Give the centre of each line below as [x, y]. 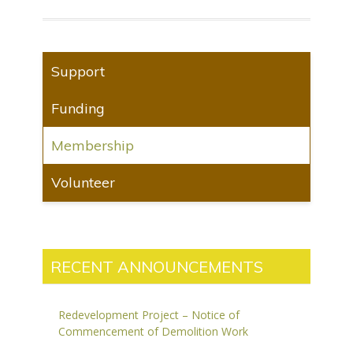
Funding [78, 108]
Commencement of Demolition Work [153, 331]
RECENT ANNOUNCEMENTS [157, 267]
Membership [93, 145]
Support [78, 71]
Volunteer [83, 182]
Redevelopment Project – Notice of [149, 315]
